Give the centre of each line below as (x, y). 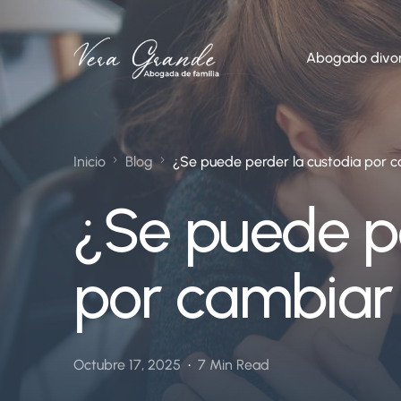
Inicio (90, 162)
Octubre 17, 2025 (127, 365)
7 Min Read (234, 365)
